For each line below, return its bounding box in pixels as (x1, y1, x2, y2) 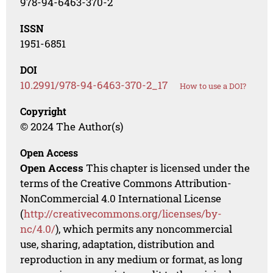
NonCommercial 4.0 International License (20, 191, 222, 206)
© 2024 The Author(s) (20, 119, 124, 134)
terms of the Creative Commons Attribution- (20, 176, 232, 191)
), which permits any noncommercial (55, 222, 233, 236)
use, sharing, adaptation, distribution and (20, 237, 215, 252)
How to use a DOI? (180, 80, 247, 92)
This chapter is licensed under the (83, 161, 250, 175)
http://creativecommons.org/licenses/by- (24, 207, 222, 221)
